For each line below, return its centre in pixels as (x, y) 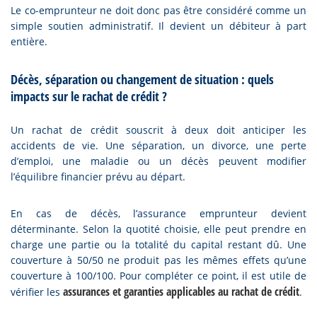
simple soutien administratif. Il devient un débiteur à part (158, 26)
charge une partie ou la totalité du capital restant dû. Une (158, 244)
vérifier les (37, 292)
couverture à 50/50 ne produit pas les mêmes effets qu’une (158, 260)
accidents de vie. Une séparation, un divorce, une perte (158, 145)
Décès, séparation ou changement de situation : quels (142, 79)
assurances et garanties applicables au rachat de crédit (181, 292)
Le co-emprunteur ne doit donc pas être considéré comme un (158, 10)
